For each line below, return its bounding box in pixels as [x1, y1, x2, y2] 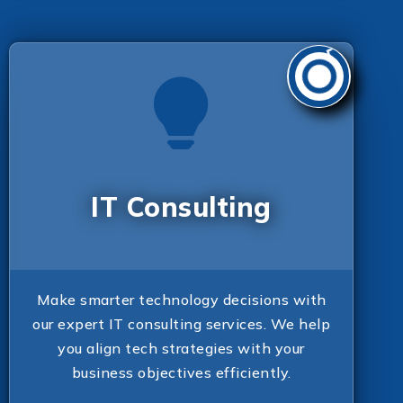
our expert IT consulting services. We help [32, 314, 331, 333]
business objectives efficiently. [71, 363, 291, 381]
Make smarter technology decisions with [36, 290, 327, 309]
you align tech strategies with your [58, 338, 305, 357]
